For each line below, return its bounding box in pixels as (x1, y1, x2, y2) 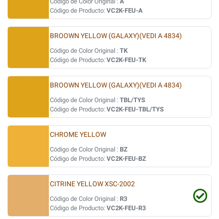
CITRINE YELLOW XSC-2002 (50, 180, 135, 188)
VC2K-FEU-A (107, 7, 143, 14)
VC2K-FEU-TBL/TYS (107, 106, 164, 113)
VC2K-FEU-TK (107, 56, 146, 64)
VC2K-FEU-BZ (107, 155, 146, 162)
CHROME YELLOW (50, 131, 106, 139)
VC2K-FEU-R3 (107, 204, 146, 212)
